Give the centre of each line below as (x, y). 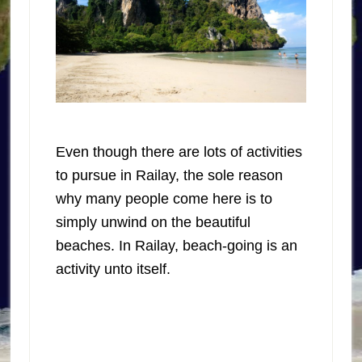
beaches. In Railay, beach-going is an (176, 245)
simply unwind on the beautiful (153, 222)
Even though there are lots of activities (179, 152)
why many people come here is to (164, 198)
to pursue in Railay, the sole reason (169, 175)
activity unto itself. (113, 269)
